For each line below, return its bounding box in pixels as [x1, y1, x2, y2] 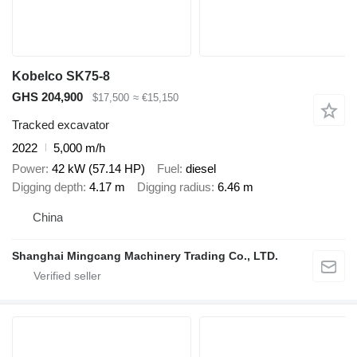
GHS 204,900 [12, 90, 83, 104]
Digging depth [12, 180, 83, 194]
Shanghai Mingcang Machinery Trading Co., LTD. [12, 249, 278, 262]
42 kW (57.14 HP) [52, 162, 145, 176]
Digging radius [137, 180, 211, 194]
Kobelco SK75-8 [12, 69, 110, 83]
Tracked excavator [12, 117, 109, 131]
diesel [186, 162, 216, 176]
